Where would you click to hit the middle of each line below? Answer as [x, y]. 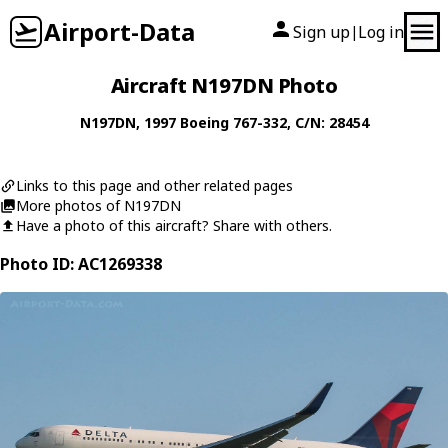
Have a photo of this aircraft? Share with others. [174, 225]
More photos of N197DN [98, 205]
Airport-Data [119, 31]
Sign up [321, 32]
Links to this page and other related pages [154, 185]
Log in [381, 32]
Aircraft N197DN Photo [224, 85]
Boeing [204, 122]
